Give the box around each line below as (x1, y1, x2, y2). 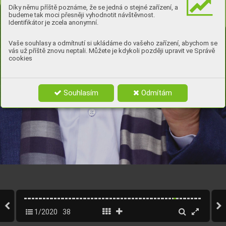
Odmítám (139, 88, 173, 97)
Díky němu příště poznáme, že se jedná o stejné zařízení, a (9, 3, 178, 11)
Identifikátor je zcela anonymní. (9, 18, 98, 26)
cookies (9, 54, 32, 62)
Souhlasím (61, 88, 98, 97)
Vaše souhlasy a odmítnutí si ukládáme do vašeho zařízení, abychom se (9, 39, 217, 47)
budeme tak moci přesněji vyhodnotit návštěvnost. (9, 11, 155, 19)
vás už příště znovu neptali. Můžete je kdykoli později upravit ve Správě (9, 46, 215, 54)
